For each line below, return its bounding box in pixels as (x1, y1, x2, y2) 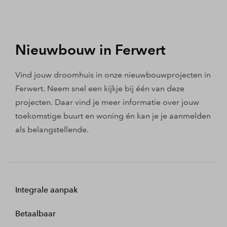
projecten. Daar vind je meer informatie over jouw (15, 97, 199, 107)
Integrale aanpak (15, 184, 78, 195)
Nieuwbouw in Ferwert (15, 41, 166, 58)
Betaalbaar (15, 208, 56, 218)
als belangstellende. (15, 124, 89, 134)
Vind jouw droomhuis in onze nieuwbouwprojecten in (15, 69, 211, 80)
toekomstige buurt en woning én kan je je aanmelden (15, 110, 211, 121)
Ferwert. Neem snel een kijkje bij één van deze (15, 83, 184, 93)
